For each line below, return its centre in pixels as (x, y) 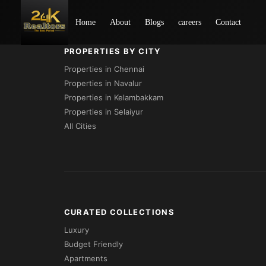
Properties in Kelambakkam (113, 97)
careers (190, 22)
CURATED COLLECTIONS (119, 212)
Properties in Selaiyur (103, 112)
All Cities (80, 126)
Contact (228, 22)
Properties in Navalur (103, 83)
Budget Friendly (93, 244)
